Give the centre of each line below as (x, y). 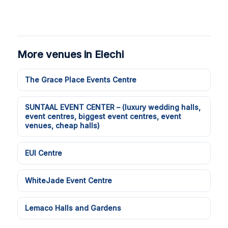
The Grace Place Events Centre (81, 80)
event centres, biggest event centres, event (103, 116)
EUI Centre (44, 153)
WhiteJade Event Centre (68, 180)
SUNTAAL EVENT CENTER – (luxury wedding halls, (113, 107)
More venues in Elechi (70, 54)
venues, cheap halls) (62, 125)
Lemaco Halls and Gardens (73, 208)
